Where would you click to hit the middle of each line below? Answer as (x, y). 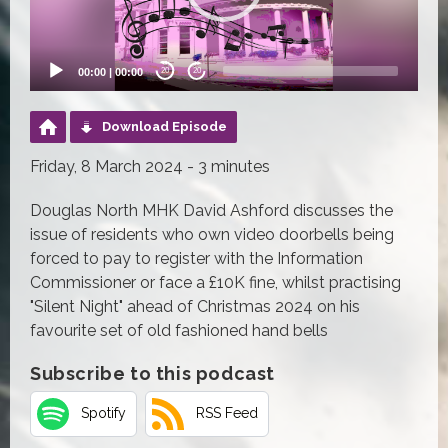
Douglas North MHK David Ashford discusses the (211, 210)
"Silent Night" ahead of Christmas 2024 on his (195, 306)
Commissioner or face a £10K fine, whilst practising (215, 282)
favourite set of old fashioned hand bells (179, 330)
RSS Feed (227, 413)
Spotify (103, 413)
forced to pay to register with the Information (196, 258)
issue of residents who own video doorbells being (212, 234)
